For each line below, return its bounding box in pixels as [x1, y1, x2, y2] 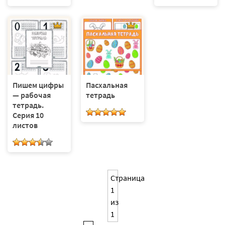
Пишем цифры [13, 80, 64, 90]
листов [13, 120, 38, 131]
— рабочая [13, 90, 51, 100]
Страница [110, 173, 145, 183]
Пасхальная [85, 80, 128, 90]
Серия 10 [13, 110, 44, 121]
